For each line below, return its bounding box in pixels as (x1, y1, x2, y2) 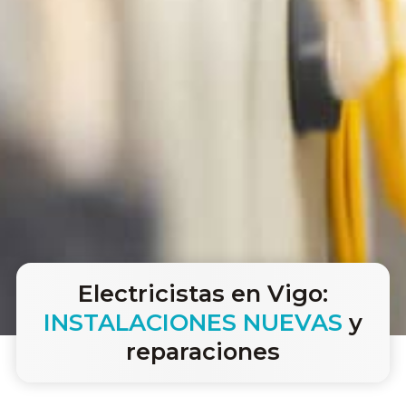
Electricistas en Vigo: (78, 279, 328, 308)
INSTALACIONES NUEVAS (43, 308, 343, 337)
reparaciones (126, 337, 280, 366)
